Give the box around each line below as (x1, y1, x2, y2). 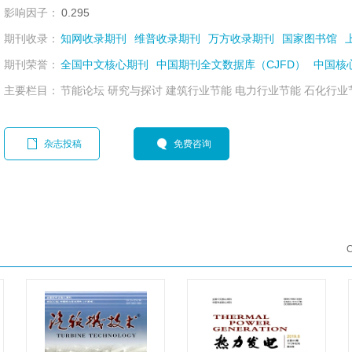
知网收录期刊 (60, 32, 126, 45)
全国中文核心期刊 (60, 58, 148, 71)
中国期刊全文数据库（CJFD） (156, 58, 306, 71)
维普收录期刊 (134, 32, 200, 45)
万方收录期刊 (208, 32, 274, 45)
